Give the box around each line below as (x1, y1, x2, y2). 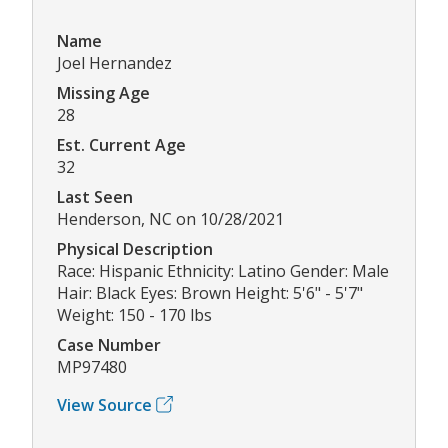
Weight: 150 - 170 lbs (57, 303, 212, 326)
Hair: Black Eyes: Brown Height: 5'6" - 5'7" (57, 281, 363, 304)
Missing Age (57, 81, 150, 104)
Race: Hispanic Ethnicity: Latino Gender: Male (57, 259, 389, 282)
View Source (57, 393, 152, 416)
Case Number (57, 333, 161, 356)
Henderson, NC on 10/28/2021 (57, 207, 284, 230)
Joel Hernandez (57, 51, 172, 74)
